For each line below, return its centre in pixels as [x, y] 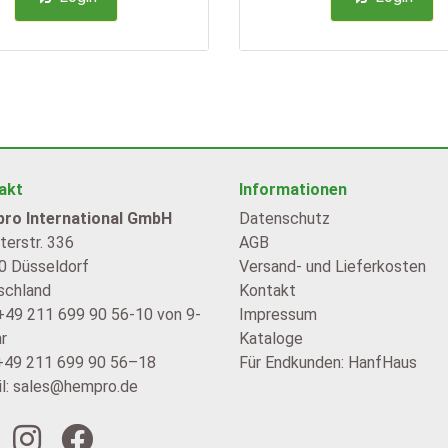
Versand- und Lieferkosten [332, 266]
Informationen [292, 189]
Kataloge [270, 338]
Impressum [277, 314]
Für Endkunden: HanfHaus [327, 362]
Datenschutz [284, 218]
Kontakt [267, 290]
